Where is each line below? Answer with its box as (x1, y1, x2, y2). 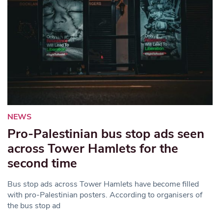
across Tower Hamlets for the (7, 139, 178, 157)
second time (7, 154, 77, 172)
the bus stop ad (7, 200, 60, 211)
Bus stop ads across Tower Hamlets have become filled (7, 178, 199, 190)
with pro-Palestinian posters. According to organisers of (7, 189, 202, 200)
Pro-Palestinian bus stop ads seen (7, 125, 204, 142)
